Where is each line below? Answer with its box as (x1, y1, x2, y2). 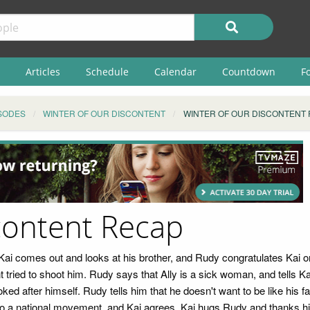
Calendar (154, 64, 197, 78)
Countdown (221, 64, 275, 78)
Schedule (85, 64, 129, 78)
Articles (25, 64, 60, 78)
